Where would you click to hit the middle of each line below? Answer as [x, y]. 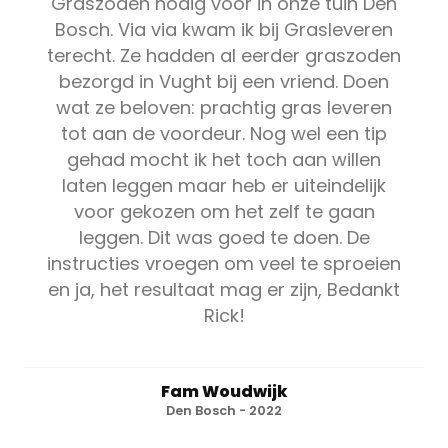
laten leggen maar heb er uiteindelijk [224, 185]
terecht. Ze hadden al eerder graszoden [224, 55]
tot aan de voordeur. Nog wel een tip [224, 133]
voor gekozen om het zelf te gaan [224, 211]
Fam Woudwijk [224, 391]
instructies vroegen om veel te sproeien [224, 263]
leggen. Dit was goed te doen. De [224, 237]
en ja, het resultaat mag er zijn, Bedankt [224, 289]
